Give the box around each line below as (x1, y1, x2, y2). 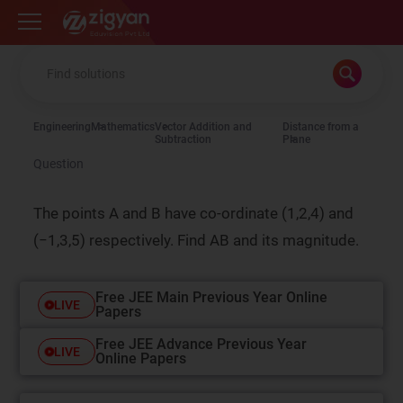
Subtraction (155, 133, 212, 146)
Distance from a (282, 121, 359, 133)
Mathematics (91, 121, 156, 133)
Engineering (33, 121, 92, 133)
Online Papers (95, 350, 187, 367)
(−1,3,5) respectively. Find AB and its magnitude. (33, 231, 360, 249)
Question (33, 157, 85, 171)
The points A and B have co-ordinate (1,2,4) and (33, 204, 354, 222)
